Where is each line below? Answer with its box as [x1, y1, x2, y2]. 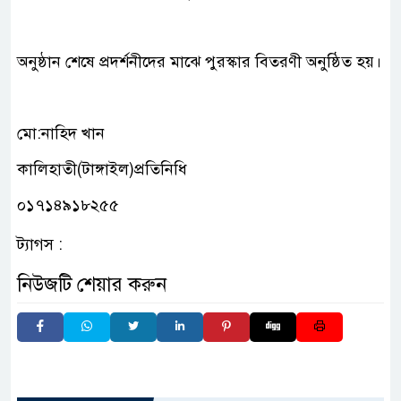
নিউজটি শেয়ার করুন [17, 271, 166, 296]
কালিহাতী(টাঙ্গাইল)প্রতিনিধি [17, 158, 187, 179]
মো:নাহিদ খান [17, 123, 105, 143]
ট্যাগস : [17, 234, 63, 254]
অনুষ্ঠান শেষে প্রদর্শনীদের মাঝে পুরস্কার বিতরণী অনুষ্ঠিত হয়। [17, 51, 381, 72]
